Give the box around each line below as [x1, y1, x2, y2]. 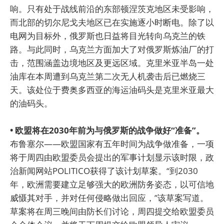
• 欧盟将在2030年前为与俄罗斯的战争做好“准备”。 [10, 124, 204, 136]
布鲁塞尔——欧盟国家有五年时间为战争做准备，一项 [10, 137, 214, 149]
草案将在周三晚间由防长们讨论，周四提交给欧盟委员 [10, 205, 214, 217]
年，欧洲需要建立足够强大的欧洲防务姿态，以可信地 [10, 178, 214, 190]
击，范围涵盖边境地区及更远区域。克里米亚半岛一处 [10, 56, 214, 68]
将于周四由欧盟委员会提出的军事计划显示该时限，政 [10, 151, 214, 163]
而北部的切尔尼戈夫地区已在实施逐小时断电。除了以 [10, 16, 214, 28]
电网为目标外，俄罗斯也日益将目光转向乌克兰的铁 [10, 29, 205, 41]
